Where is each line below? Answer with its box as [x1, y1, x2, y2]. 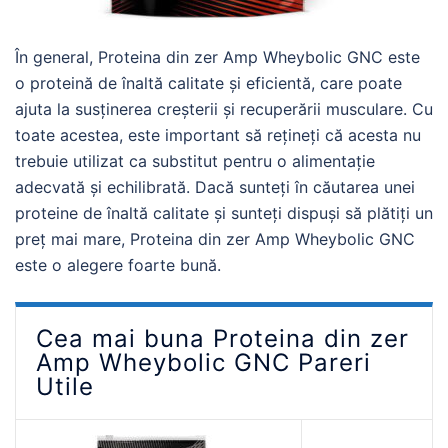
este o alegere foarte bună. [15, 255, 221, 275]
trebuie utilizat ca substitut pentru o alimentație [15, 151, 375, 171]
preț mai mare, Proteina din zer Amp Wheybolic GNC [15, 229, 415, 249]
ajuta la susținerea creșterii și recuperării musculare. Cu [15, 99, 433, 119]
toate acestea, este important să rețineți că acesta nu [15, 125, 421, 145]
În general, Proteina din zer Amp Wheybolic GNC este [15, 47, 420, 67]
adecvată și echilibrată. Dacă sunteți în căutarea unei [15, 177, 415, 197]
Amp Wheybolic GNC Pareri [36, 348, 371, 377]
